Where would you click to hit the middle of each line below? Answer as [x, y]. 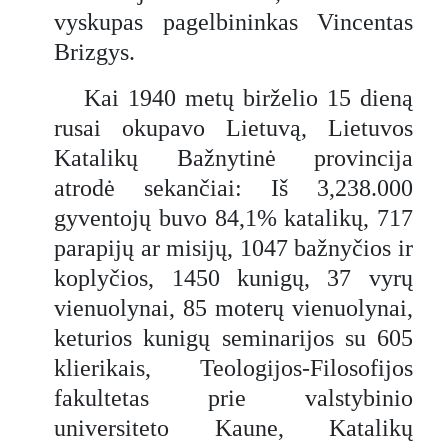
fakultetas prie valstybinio [233, 397]
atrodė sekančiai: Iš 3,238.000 [233, 187]
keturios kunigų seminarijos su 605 [233, 337]
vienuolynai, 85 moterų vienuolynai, [233, 307]
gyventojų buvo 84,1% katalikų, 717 [233, 217]
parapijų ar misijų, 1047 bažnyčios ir [233, 247]
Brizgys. [95, 51]
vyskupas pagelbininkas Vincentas [233, 21]
